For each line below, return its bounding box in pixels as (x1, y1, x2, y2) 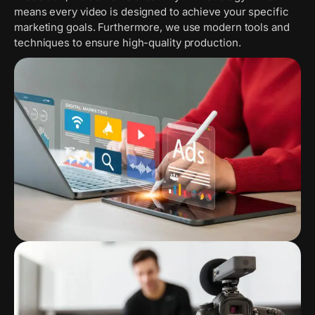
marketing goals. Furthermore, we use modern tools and (14, 20, 290, 34)
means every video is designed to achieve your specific (14, 5, 289, 18)
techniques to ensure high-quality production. (14, 36, 241, 49)
